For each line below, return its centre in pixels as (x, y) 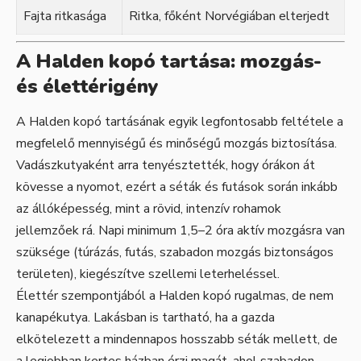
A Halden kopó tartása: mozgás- (169, 61)
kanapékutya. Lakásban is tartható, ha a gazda (145, 318)
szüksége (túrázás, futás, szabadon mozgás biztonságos (175, 253)
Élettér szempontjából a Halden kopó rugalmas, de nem (175, 296)
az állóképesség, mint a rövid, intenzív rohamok (149, 209)
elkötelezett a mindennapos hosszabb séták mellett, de (177, 340)
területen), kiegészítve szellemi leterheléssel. (148, 274)
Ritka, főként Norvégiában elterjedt (229, 16)
